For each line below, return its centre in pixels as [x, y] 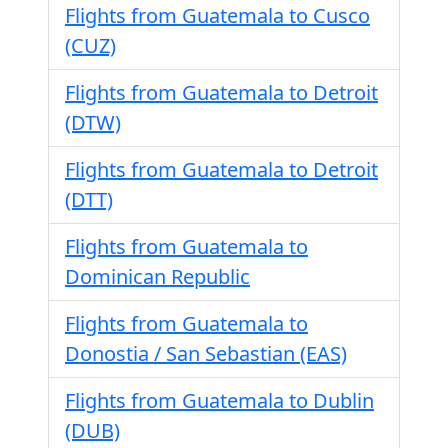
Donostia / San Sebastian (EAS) [206, 353]
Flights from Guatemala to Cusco [217, 15]
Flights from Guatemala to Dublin [219, 400]
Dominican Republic [157, 276]
